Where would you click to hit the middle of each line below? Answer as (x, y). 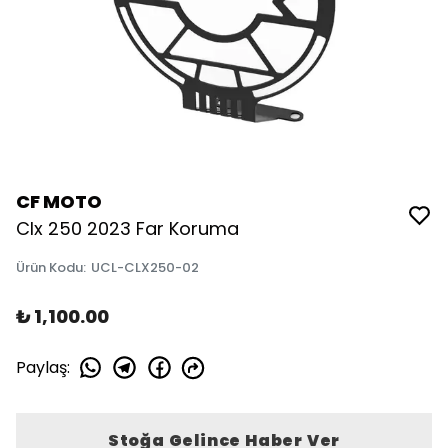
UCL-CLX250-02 (145, 267)
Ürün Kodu (49, 267)
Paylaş (41, 367)
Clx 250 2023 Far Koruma (127, 228)
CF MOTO (59, 201)
